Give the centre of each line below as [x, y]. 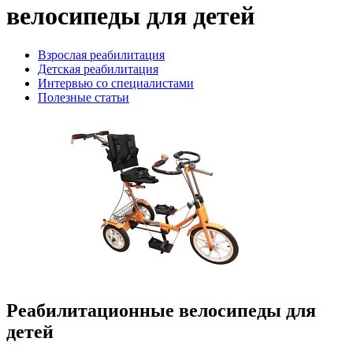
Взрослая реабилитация [101, 54]
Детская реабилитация [98, 69]
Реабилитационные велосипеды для [161, 310]
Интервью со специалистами [116, 83]
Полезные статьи [84, 97]
